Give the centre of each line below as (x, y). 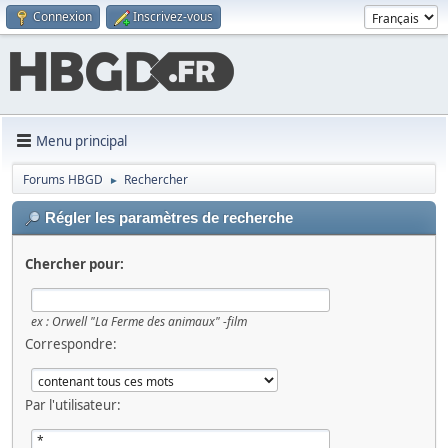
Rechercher (156, 179)
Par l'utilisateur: (73, 405)
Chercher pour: (74, 264)
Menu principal (81, 140)
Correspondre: (71, 344)
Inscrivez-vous (173, 16)
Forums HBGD (63, 179)
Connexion (62, 16)
